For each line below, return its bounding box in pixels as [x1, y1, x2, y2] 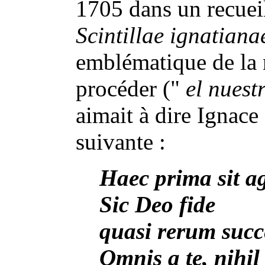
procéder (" [76, 76, 186, 101]
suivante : [76, 129, 166, 154]
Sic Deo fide [99, 192, 215, 217]
